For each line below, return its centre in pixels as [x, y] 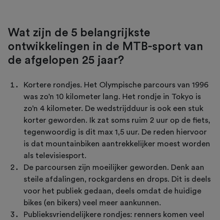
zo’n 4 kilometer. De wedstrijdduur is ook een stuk [113, 108]
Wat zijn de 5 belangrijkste [79, 32]
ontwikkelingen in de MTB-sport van [106, 46]
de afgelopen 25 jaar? [66, 60]
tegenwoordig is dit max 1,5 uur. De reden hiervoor [115, 132]
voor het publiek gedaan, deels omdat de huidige [112, 191]
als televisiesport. [56, 155]
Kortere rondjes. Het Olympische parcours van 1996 [116, 85]
